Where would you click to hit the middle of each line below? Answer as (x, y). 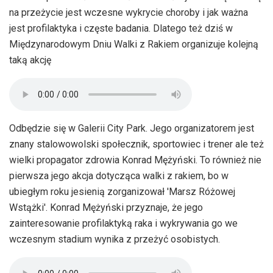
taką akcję (30, 60)
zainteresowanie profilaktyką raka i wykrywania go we (123, 223)
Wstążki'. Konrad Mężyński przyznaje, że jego (106, 207)
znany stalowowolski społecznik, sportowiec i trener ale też (136, 144)
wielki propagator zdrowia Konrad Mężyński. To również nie (135, 160)
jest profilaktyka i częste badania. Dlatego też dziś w (121, 28)
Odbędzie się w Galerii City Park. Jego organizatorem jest (132, 128)
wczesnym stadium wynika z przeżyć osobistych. (115, 239)
